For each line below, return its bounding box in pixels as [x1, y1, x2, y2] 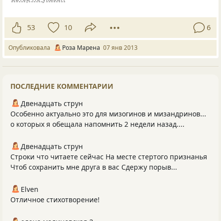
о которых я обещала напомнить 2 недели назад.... [10, 119, 184, 129]
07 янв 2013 [103, 43, 138, 52]
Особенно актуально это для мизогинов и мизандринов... [10, 109, 206, 118]
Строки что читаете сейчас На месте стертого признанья [10, 151, 207, 161]
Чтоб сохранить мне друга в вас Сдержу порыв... [10, 162, 177, 172]
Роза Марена [62, 43, 100, 52]
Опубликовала [8, 43, 53, 52]
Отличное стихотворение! [10, 194, 100, 204]
